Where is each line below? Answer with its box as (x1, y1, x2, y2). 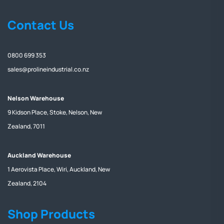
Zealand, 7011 (7, 121, 45, 130)
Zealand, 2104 (7, 178, 46, 187)
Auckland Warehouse (7, 150, 71, 159)
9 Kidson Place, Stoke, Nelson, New (7, 107, 102, 116)
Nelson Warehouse (7, 93, 64, 102)
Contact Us (7, 16, 74, 33)
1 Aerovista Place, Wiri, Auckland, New (7, 164, 110, 173)
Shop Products (7, 205, 95, 222)
